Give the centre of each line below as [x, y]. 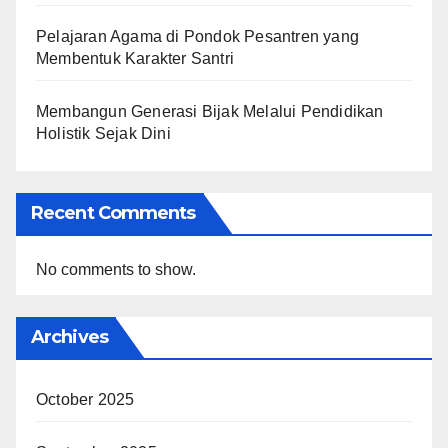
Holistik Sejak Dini [103, 133]
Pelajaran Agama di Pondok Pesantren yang [198, 36]
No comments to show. [116, 269]
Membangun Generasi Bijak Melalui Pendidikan [210, 111]
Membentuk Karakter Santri [135, 58]
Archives [69, 336]
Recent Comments [113, 212]
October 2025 [85, 399]
